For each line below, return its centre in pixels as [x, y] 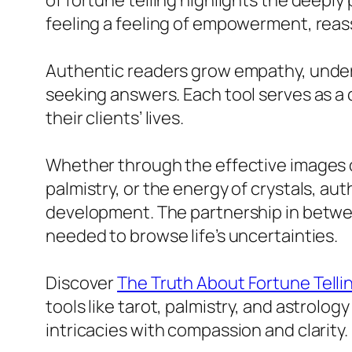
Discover [82, 283]
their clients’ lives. [115, 118]
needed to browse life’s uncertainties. [192, 236]
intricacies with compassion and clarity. [197, 330]
